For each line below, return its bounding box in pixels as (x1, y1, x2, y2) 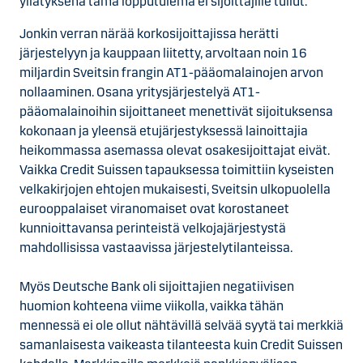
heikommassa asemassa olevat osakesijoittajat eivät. (19, 143, 330, 158)
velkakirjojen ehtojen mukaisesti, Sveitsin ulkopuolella (19, 181, 331, 197)
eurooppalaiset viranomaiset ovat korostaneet (19, 201, 289, 216)
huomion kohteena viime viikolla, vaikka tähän (19, 298, 284, 314)
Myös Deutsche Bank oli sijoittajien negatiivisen (19, 279, 294, 294)
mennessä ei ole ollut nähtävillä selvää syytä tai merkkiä (19, 318, 344, 333)
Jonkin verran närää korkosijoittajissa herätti (19, 26, 279, 41)
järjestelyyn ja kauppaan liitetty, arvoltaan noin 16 (19, 45, 307, 61)
